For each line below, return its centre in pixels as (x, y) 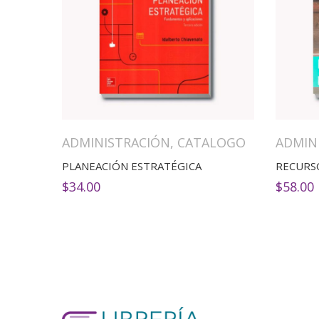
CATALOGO (211, 143)
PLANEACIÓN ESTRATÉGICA (132, 166)
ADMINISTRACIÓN (116, 143)
